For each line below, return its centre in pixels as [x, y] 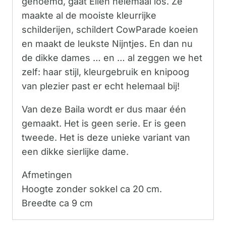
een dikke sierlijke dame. [75, 152]
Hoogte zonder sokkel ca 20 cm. [92, 189]
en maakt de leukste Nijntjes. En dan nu [107, 44]
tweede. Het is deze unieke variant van [106, 138]
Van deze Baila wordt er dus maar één [104, 109]
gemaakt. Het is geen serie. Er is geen [104, 124]
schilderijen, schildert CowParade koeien [110, 30]
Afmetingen [47, 175]
